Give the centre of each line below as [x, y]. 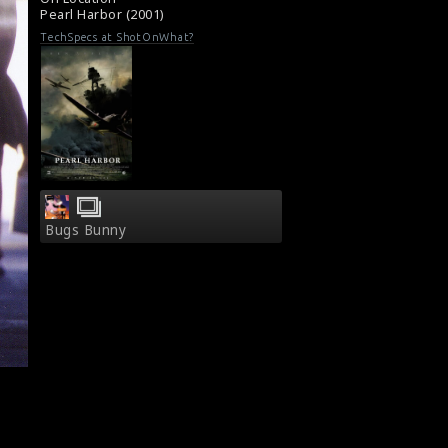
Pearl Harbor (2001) [102, 14]
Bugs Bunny [85, 230]
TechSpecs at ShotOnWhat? [117, 37]
